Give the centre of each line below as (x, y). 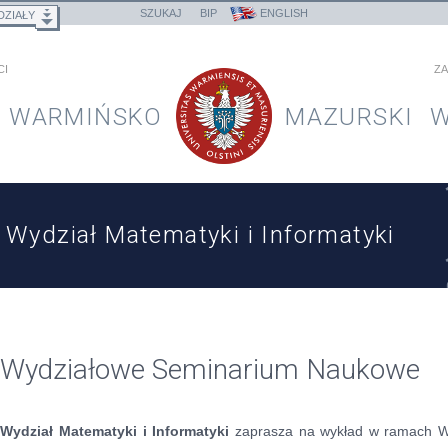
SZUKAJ (160, 13)
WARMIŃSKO (86, 117)
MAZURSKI (349, 117)
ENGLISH (284, 13)
